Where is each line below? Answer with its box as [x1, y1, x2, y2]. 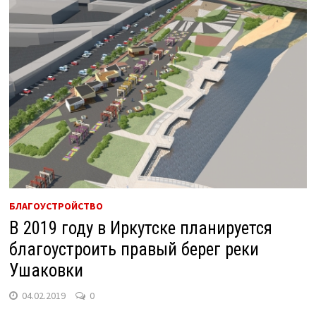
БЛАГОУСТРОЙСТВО [8, 199, 103, 212]
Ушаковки [8, 260, 83, 281]
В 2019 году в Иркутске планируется [8, 217, 272, 238]
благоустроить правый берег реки [8, 238, 259, 260]
